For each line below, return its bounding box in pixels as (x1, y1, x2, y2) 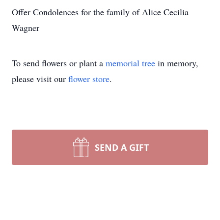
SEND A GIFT (95, 141, 149, 153)
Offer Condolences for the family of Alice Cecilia (12, 6, 189, 18)
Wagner (12, 22, 39, 33)
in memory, (155, 57, 198, 69)
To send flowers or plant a (12, 57, 106, 69)
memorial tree (106, 57, 155, 69)
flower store (68, 73, 110, 84)
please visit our (12, 73, 68, 84)
